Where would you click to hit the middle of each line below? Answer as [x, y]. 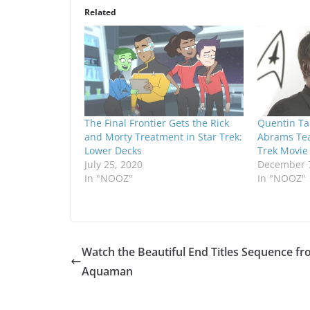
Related [100, 12]
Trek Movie [282, 150]
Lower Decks [113, 150]
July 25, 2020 [113, 164]
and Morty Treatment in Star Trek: [163, 136]
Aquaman [107, 271]
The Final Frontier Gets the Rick [157, 122]
